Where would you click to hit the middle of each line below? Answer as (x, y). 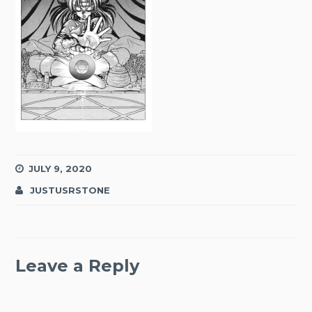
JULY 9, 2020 (61, 169)
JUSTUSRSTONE (70, 190)
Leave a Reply (78, 266)
